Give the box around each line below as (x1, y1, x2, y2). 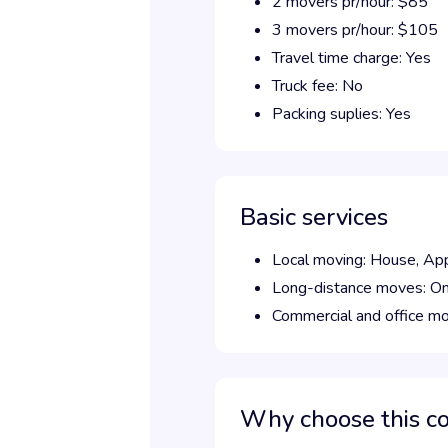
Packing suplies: (272, 103, 386, 125)
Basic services (240, 201, 388, 233)
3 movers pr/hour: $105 (272, 19, 438, 41)
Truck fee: (272, 75, 342, 97)
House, (370, 249, 423, 271)
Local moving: (272, 249, 370, 271)
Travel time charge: (272, 47, 406, 69)
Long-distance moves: (272, 277, 430, 299)
